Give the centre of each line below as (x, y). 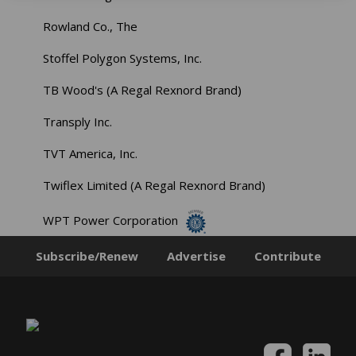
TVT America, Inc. (91, 153)
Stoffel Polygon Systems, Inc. (123, 58)
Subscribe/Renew (87, 255)
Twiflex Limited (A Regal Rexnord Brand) (155, 185)
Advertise (196, 255)
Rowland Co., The (91, 26)
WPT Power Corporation (111, 220)
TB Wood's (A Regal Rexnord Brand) (143, 89)
